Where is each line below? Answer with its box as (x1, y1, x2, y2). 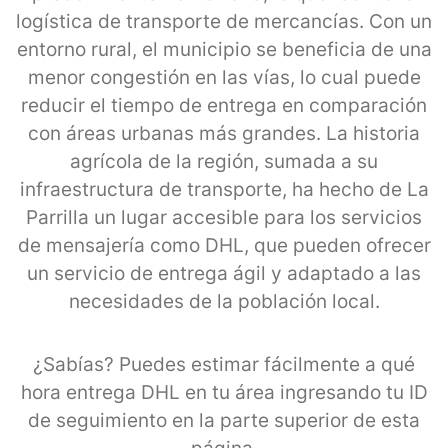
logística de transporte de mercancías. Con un (16, 9, 432, 33)
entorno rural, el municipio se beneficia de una (16, 37, 432, 61)
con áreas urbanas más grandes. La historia (28, 121, 420, 145)
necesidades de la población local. (68, 289, 380, 313)
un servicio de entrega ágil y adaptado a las (27, 261, 421, 285)
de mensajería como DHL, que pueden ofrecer (17, 233, 431, 257)
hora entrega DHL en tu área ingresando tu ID (20, 380, 428, 404)
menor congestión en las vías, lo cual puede (27, 65, 421, 89)
